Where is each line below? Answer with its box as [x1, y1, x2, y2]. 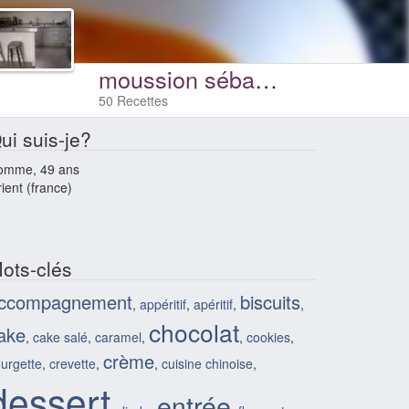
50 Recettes [98, 91, 168, 110]
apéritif [194, 295, 233, 313]
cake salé [33, 328, 88, 346]
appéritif [140, 295, 186, 313]
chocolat [149, 315, 239, 349]
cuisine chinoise [162, 354, 253, 372]
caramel [95, 328, 142, 346]
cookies [246, 328, 290, 346]
